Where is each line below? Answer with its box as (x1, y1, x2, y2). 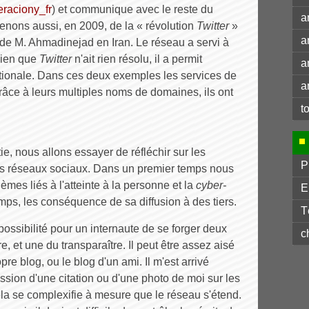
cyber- (196, 179, 226, 191)
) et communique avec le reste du (52, 3, 213, 15)
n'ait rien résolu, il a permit (72, 53, 202, 65)
